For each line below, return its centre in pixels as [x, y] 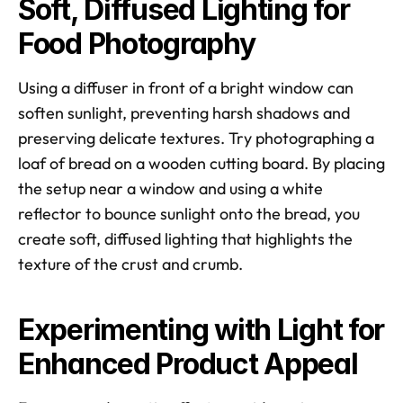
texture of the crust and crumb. [132, 264]
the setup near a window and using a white [170, 188]
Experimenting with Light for [201, 329]
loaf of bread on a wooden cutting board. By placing [201, 163]
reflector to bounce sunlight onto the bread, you [189, 213]
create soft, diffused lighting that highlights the [185, 238]
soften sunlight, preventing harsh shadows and [184, 112]
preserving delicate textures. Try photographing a [196, 138]
